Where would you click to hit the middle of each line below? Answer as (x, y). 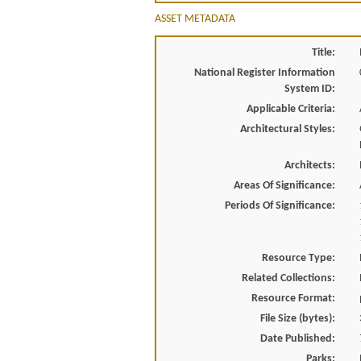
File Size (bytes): (297, 318)
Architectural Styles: (287, 129)
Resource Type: (298, 258)
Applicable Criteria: (290, 109)
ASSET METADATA (195, 19)
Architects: (309, 165)
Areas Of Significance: (284, 185)
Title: (323, 52)
